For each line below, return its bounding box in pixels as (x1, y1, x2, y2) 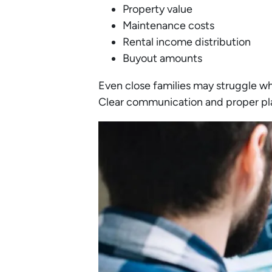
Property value (123, 2, 192, 16)
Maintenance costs (123, 19, 214, 33)
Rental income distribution (123, 35, 251, 49)
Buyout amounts (123, 52, 202, 66)
